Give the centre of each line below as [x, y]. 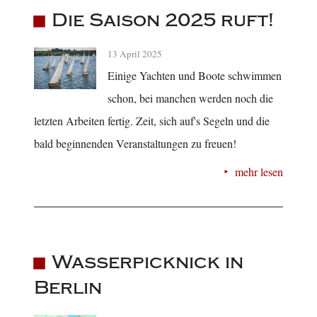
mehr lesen [259, 172]
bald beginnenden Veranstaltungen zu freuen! [135, 144]
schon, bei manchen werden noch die [190, 98]
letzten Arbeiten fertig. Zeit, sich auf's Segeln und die [152, 121]
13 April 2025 [135, 54]
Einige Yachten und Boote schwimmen [195, 76]
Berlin [68, 287]
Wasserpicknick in [147, 262]
